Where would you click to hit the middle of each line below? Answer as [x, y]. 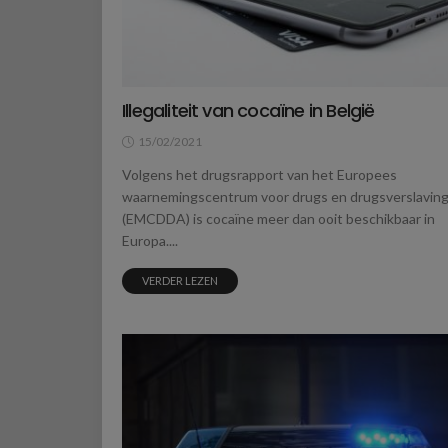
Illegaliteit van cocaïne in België [248, 111]
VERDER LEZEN [180, 281]
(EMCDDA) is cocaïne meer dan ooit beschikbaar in [278, 219]
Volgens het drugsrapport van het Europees [259, 175]
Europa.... [150, 241]
